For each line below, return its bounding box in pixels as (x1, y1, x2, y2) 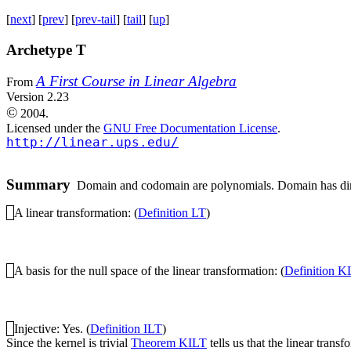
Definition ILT (90, 322, 162, 336)
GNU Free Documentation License (103, 121, 277, 136)
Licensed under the (6, 121, 103, 136)
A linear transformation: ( (14, 206, 138, 220)
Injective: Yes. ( (14, 322, 90, 336)
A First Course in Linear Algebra (36, 73, 237, 90)
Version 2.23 (6, 90, 69, 104)
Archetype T (6, 41, 98, 58)
